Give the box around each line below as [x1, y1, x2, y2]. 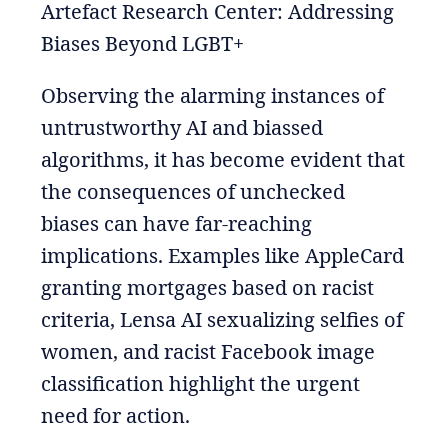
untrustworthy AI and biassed [40, 113, 323, 141]
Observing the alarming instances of [40, 81, 384, 109]
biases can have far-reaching [40, 209, 312, 237]
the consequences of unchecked [40, 177, 345, 205]
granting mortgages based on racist [40, 273, 374, 301]
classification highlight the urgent [40, 369, 360, 397]
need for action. [40, 401, 190, 429]
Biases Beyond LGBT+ [40, 29, 244, 57]
